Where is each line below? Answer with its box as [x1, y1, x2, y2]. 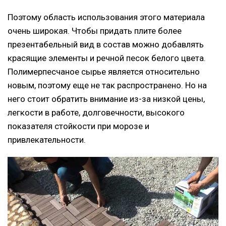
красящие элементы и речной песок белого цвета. [8, 52, 206, 63]
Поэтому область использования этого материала [8, 12, 205, 22]
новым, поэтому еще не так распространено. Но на [8, 80, 207, 90]
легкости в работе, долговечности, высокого [8, 107, 185, 118]
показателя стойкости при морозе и [8, 121, 149, 131]
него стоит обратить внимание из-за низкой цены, [8, 93, 205, 104]
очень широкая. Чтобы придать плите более [8, 25, 182, 36]
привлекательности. [8, 134, 86, 145]
